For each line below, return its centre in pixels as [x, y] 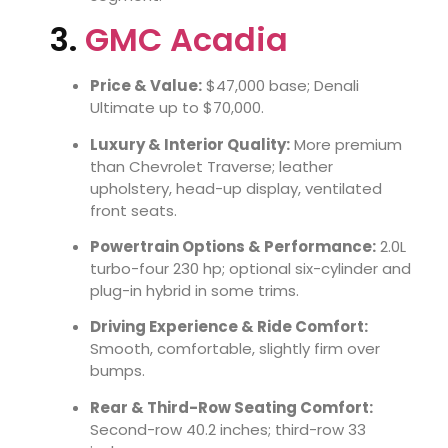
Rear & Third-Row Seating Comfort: [231, 407]
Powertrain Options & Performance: [233, 246]
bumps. [117, 371]
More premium [346, 144]
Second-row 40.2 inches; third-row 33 [228, 429]
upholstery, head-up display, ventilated [236, 188]
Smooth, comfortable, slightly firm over [235, 349]
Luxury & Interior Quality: [190, 144]
